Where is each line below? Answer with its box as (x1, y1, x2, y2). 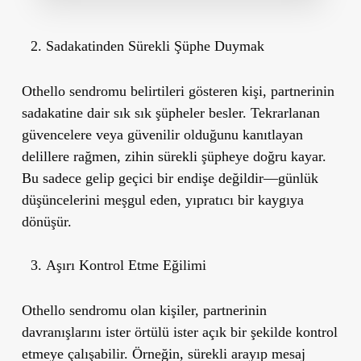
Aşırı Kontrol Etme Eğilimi (45, 256, 206, 273)
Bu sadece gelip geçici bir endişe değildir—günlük (21, 169, 318, 186)
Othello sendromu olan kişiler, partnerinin (21, 301, 267, 318)
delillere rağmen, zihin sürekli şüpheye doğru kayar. (21, 147, 326, 164)
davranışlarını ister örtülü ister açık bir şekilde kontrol (21, 323, 338, 340)
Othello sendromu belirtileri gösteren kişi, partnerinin (21, 82, 334, 99)
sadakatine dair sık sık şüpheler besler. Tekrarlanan (21, 104, 320, 121)
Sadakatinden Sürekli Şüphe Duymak (45, 37, 264, 54)
